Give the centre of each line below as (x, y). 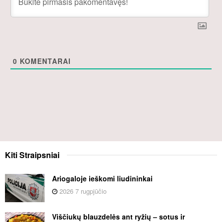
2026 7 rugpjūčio (82, 191)
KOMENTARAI (44, 61)
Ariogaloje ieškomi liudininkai (102, 178)
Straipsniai (39, 155)
